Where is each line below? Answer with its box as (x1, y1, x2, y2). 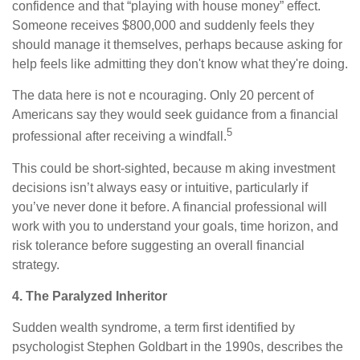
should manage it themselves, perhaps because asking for (12, 38, 342, 52)
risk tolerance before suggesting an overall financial (12, 238, 305, 252)
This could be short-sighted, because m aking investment (12, 161, 335, 175)
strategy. (12, 257, 59, 272)
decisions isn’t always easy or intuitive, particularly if (12, 180, 308, 194)
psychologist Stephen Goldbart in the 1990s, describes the (12, 339, 343, 354)
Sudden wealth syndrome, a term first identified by (12, 320, 295, 334)
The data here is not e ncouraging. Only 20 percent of (12, 88, 313, 103)
